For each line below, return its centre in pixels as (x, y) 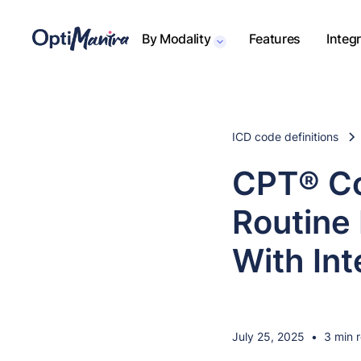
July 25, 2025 (268, 336)
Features (275, 39)
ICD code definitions (285, 137)
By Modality (176, 39)
